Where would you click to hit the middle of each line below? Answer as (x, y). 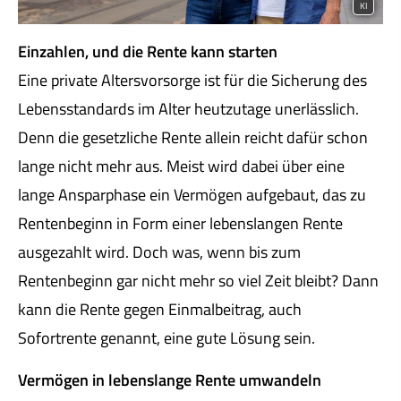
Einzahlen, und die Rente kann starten (148, 52)
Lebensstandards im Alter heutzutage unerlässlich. (188, 109)
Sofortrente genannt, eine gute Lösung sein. (166, 338)
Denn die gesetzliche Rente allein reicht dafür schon (193, 138)
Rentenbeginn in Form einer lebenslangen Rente (180, 224)
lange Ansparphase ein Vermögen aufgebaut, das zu (192, 195)
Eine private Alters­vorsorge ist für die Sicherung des (192, 81)
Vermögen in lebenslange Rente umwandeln (170, 380)
